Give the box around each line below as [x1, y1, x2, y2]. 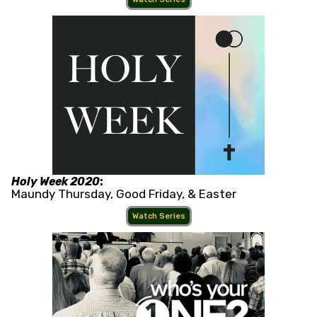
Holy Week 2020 [11, 175, 100, 189]
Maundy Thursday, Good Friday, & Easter [11, 187, 236, 202]
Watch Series [132, 212, 185, 221]
